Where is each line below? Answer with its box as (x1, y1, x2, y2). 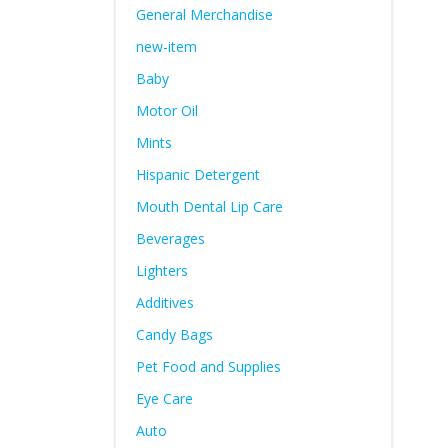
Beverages (135, 229, 205, 248)
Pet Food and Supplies (135, 357, 281, 376)
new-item (135, 37, 197, 56)
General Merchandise (135, 5, 273, 24)
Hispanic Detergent (135, 165, 260, 184)
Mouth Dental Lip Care (135, 197, 283, 216)
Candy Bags (135, 325, 213, 344)
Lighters (135, 261, 188, 280)
